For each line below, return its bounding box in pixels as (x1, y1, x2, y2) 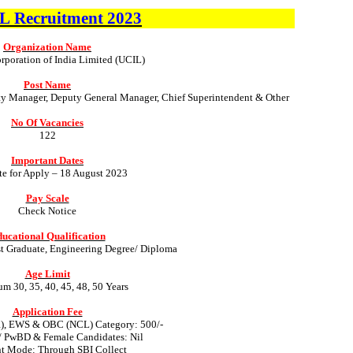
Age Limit (24, 267, 70, 280)
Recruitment (14, 8, 103, 28)
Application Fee (12, 305, 83, 318)
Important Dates (11, 154, 84, 166)
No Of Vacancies (11, 116, 84, 128)
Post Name (24, 78, 71, 91)
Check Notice (18, 204, 76, 217)
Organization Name (3, 40, 91, 53)
